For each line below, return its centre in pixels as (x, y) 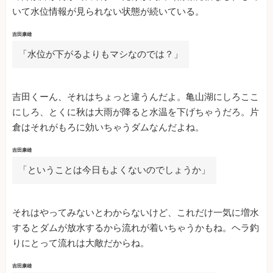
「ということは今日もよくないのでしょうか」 (114, 170)
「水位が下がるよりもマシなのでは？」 (101, 55)
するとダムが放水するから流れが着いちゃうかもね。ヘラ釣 (136, 228)
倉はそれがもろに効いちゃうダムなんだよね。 (108, 128)
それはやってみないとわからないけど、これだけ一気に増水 (136, 213)
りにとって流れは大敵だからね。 (81, 243)
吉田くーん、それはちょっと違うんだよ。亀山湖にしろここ (136, 97)
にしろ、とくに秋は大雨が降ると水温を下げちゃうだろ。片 (136, 112)
